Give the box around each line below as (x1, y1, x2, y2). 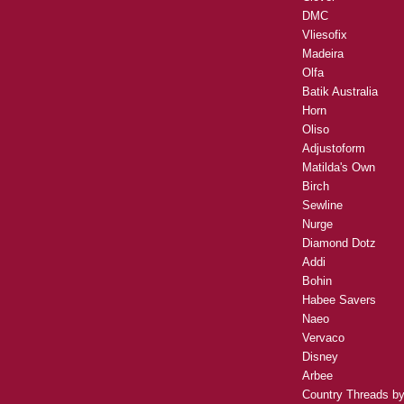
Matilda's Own (302, 161, 375, 175)
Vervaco (302, 331, 344, 345)
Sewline (302, 198, 343, 213)
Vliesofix (302, 28, 347, 42)
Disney (302, 350, 338, 364)
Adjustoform (302, 142, 365, 156)
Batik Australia (302, 85, 378, 99)
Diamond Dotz (302, 236, 376, 251)
